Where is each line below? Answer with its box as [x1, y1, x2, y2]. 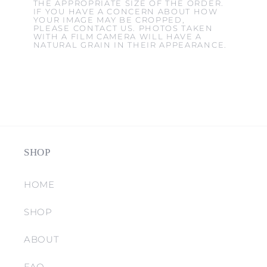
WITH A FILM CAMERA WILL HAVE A [33, 32, 203, 42]
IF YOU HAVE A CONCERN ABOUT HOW [33, 7, 218, 17]
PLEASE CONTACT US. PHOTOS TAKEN [33, 24, 213, 33]
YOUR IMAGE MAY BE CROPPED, [33, 15, 185, 25]
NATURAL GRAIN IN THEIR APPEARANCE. [33, 41, 227, 50]
